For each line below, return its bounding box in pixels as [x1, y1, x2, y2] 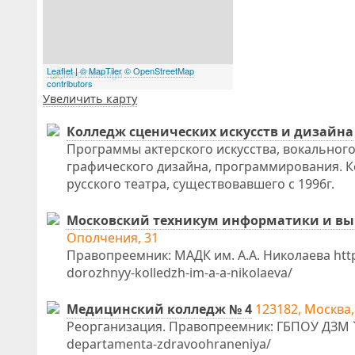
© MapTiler [80, 64, 122, 77]
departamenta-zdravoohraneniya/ [67, 335, 271, 353]
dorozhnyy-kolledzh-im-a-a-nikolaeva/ [67, 264, 292, 281]
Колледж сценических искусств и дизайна [67, 123, 353, 140]
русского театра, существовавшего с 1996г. [67, 175, 334, 193]
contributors [47, 77, 93, 90]
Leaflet [47, 64, 73, 77]
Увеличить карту [43, 91, 137, 106]
